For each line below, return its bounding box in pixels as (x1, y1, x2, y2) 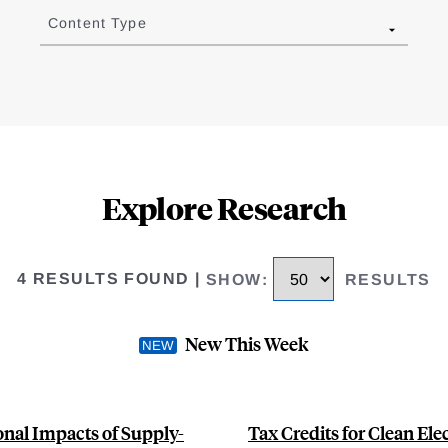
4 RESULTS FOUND (17, 270, 190, 288)
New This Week (185, 330, 309, 356)
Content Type (47, 15, 147, 32)
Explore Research (101, 188, 347, 228)
